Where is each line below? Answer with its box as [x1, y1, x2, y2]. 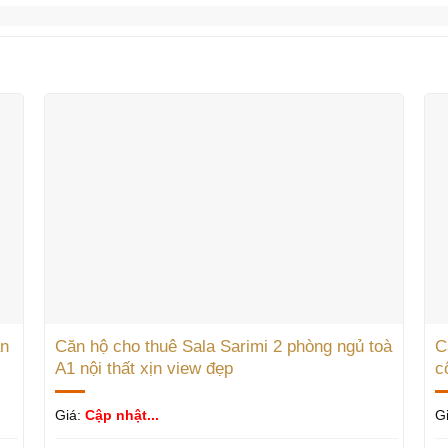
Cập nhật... [84, 407, 159, 424]
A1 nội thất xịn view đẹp [54, 359, 233, 379]
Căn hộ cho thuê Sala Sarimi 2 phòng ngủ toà [54, 337, 392, 357]
